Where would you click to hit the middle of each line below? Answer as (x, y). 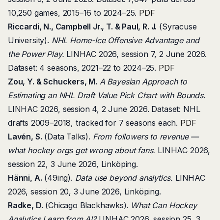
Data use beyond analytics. (124, 178)
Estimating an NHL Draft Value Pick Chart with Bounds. (107, 95)
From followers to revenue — (146, 137)
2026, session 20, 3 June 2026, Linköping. (84, 192)
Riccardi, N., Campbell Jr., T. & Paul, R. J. (82, 27)
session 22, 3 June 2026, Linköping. (73, 164)
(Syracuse (177, 27)
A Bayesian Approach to (143, 82)
